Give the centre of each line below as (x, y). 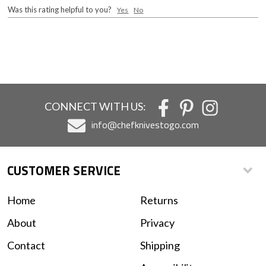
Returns (159, 200)
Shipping (160, 245)
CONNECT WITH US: (95, 106)
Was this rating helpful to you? (63, 9)
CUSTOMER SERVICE (64, 170)
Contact (26, 245)
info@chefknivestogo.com (145, 124)
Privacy (157, 222)
